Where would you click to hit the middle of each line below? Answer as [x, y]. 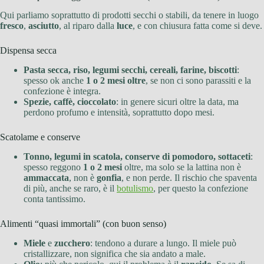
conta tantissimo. [55, 199]
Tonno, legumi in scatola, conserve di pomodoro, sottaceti [137, 157]
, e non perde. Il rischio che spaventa [189, 178]
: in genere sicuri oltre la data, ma [177, 102]
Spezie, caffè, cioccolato [70, 102]
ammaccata [46, 178]
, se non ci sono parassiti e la [198, 81]
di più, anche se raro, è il [70, 189]
